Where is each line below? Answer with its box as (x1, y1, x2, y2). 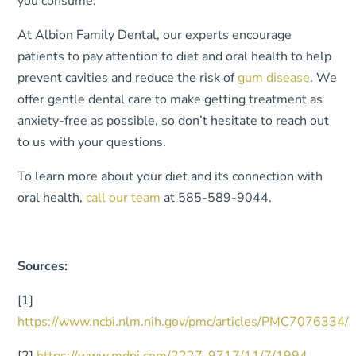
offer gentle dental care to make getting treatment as (17, 91, 323, 108)
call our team (86, 189, 161, 207)
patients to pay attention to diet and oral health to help (17, 48, 332, 65)
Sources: (17, 257, 68, 275)
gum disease (238, 69, 311, 87)
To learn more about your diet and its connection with (17, 168, 323, 185)
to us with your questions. (17, 133, 167, 151)
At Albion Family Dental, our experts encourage (17, 26, 292, 44)
